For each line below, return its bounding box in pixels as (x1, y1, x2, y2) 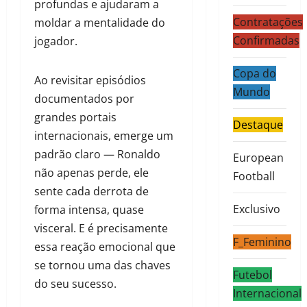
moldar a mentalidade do (34, 15, 165, 31)
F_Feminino (232, 234, 291, 250)
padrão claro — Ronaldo (34, 147, 160, 162)
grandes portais (34, 110, 116, 125)
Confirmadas (232, 33, 299, 49)
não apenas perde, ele (34, 165, 149, 181)
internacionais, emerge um (34, 128, 173, 144)
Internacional (232, 286, 302, 302)
